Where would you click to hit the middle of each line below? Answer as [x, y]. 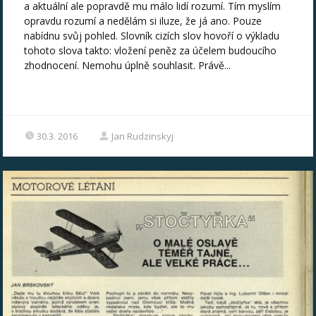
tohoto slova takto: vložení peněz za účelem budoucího [151, 50]
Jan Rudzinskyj [143, 136]
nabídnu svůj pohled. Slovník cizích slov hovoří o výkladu [152, 35]
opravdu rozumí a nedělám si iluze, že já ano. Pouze [143, 20]
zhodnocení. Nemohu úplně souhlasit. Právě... [128, 65]
